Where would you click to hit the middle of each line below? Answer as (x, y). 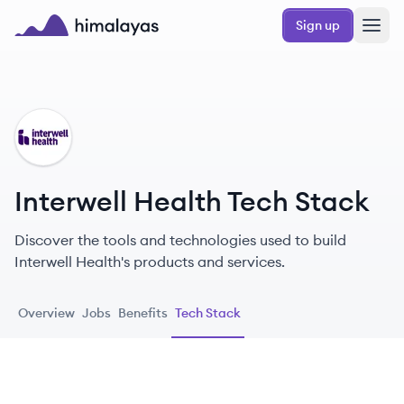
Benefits (143, 313)
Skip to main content (75, 15)
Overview (46, 313)
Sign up (318, 25)
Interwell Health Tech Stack (192, 201)
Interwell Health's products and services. (150, 262)
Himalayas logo (67, 46)
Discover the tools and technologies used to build (180, 240)
